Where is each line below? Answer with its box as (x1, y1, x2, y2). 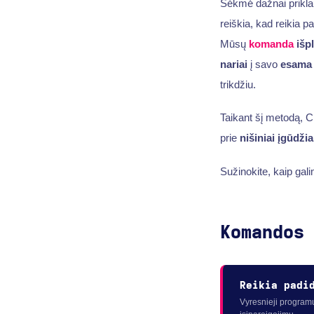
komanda (248, 37, 294, 50)
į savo (247, 57, 280, 70)
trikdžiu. (219, 78, 256, 90)
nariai (219, 57, 247, 70)
